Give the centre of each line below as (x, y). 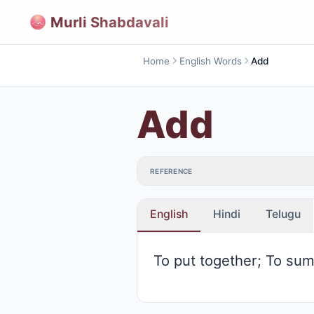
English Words (210, 61)
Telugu (283, 214)
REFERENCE (171, 171)
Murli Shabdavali (110, 22)
